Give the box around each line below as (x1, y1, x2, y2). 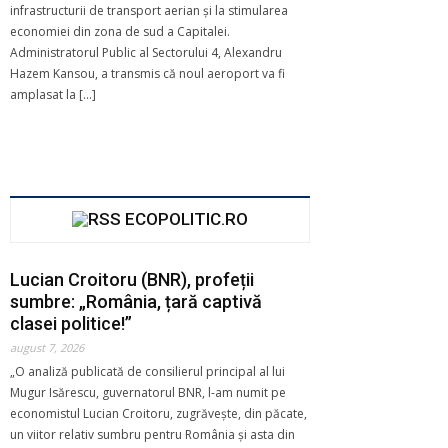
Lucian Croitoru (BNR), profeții (10, 268, 254, 290)
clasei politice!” (10, 312, 132, 334)
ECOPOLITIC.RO (125, 208, 248, 229)
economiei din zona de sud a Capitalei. (10, 22, 230, 40)
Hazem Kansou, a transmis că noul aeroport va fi (10, 64, 285, 82)
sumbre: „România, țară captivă (10, 290, 262, 312)
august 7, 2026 (10, 339, 84, 355)
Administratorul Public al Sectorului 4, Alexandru (10, 43, 282, 61)
